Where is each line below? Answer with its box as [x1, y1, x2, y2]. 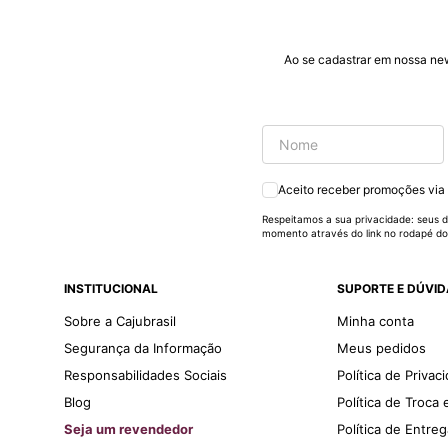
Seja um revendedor [64, 421, 193, 438]
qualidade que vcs [168, 9, 308, 30]
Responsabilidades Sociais [64, 367, 227, 384]
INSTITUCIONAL [64, 281, 158, 297]
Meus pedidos [337, 340, 427, 357]
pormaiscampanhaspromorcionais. [154, 63, 422, 84]
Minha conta [337, 313, 415, 330]
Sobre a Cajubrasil [64, 313, 176, 330]
